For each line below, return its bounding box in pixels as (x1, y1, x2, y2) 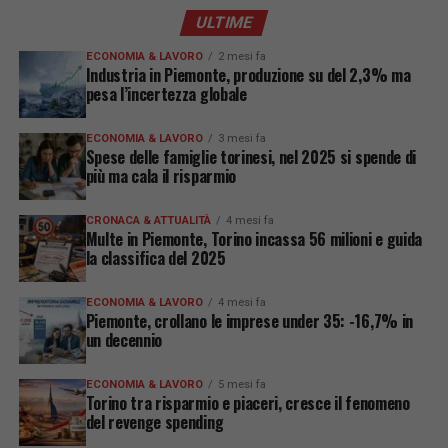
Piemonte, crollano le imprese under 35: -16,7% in (85, 309, 413, 334)
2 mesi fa (217, 50, 266, 64)
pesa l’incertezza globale (85, 82, 247, 107)
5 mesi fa (217, 378, 266, 392)
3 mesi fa (217, 132, 266, 146)
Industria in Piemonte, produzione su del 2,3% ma (85, 63, 411, 88)
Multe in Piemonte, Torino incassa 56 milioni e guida (85, 227, 422, 252)
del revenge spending (85, 410, 224, 435)
